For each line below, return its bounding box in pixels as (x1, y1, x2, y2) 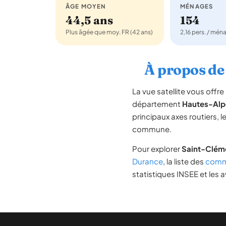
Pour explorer (132, 144, 182, 153)
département (132, 99, 182, 108)
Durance (132, 156, 163, 166)
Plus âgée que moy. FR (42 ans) (66, 28, 153, 36)
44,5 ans (66, 13, 113, 27)
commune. (132, 124, 172, 134)
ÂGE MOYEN (66, 3, 106, 10)
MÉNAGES (180, 3, 213, 10)
